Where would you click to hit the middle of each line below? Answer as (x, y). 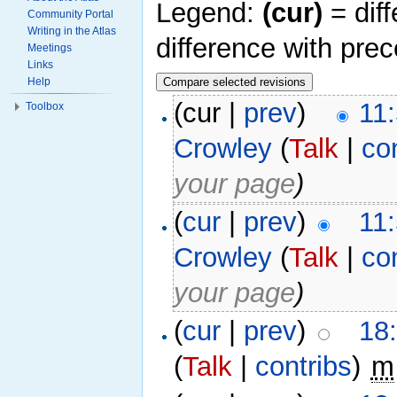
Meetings (50, 48)
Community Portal (70, 14)
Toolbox (45, 106)
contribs (304, 367)
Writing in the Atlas (72, 31)
